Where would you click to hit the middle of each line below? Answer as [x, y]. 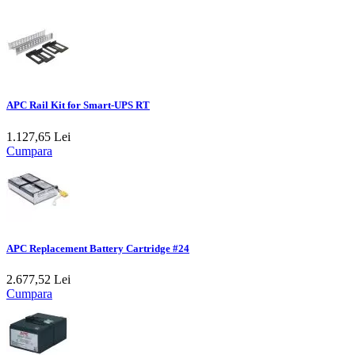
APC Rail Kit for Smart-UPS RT [78, 105]
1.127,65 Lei [38, 136]
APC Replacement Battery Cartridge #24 [98, 248]
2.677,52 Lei [38, 279]
